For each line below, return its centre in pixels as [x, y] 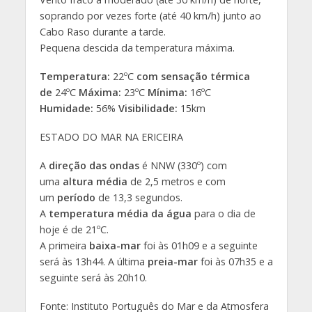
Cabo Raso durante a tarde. [102, 32]
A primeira [64, 245]
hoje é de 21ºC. [74, 229]
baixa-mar [115, 245]
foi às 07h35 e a [235, 261]
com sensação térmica [193, 76]
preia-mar [172, 261]
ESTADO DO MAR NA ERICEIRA [111, 136]
